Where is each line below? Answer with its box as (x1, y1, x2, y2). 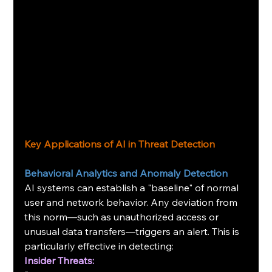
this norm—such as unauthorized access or (24, 210, 222, 223)
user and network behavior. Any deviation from (24, 195, 240, 208)
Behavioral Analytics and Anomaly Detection (24, 166, 228, 179)
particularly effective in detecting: (24, 239, 174, 252)
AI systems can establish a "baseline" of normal (24, 181, 242, 194)
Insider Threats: (24, 254, 95, 267)
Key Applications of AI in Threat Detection (24, 137, 216, 150)
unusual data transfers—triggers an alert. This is (24, 225, 242, 237)
